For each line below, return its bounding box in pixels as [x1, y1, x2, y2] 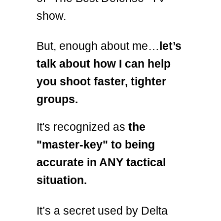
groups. [37, 93, 78, 106]
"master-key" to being [37, 138, 155, 151]
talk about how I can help [37, 57, 171, 71]
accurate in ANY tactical [37, 156, 166, 169]
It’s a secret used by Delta [37, 204, 168, 217]
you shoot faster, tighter [37, 75, 166, 88]
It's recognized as [37, 120, 128, 134]
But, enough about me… [37, 39, 159, 53]
